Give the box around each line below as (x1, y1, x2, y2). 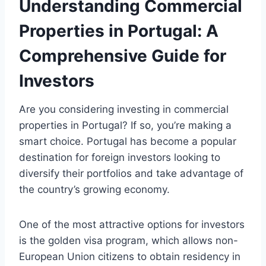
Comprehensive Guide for (19, 46, 226, 66)
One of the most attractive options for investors (19, 218, 245, 231)
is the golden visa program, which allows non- (19, 235, 238, 247)
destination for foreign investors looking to (19, 151, 220, 164)
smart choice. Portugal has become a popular (19, 135, 236, 148)
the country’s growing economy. (19, 183, 170, 196)
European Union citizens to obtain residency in (19, 251, 240, 263)
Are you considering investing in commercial (19, 103, 229, 116)
